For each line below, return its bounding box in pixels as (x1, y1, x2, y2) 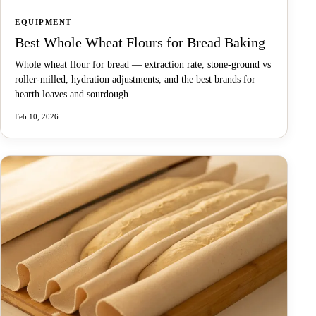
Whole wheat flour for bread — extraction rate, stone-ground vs (15, 59, 271, 70)
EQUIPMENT (15, 17, 72, 26)
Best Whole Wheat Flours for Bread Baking (15, 34, 265, 50)
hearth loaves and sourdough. (15, 88, 131, 99)
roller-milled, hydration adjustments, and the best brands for (15, 73, 255, 85)
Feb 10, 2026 (15, 111, 59, 121)
